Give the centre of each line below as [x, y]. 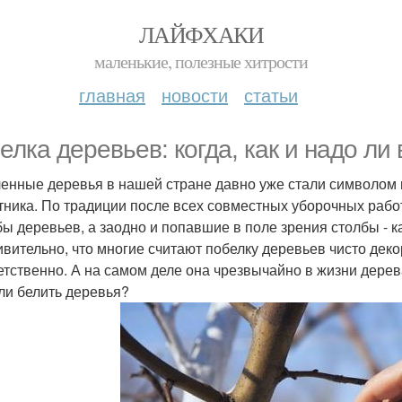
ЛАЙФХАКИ [201, 34]
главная [112, 95]
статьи [271, 95]
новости [195, 95]
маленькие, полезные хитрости [201, 61]
